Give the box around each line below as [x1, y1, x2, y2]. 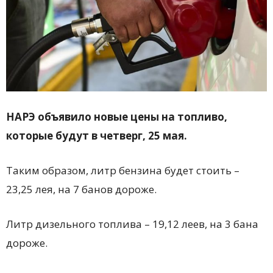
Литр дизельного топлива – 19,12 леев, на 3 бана [6, 216, 258, 231]
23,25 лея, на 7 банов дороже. [6, 182, 157, 196]
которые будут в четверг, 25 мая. [6, 128, 187, 143]
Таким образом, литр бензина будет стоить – [6, 163, 239, 177]
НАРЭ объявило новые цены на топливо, [6, 109, 227, 124]
